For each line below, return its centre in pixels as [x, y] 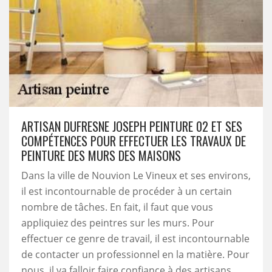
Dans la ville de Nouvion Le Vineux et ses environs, [136, 175]
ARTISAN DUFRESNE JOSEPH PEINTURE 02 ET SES [132, 126]
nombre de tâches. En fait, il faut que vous [117, 207]
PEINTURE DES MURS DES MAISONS [101, 155]
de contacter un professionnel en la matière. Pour [135, 254]
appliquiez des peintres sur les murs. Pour [118, 223]
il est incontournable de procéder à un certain [127, 191]
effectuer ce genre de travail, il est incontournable [135, 239]
